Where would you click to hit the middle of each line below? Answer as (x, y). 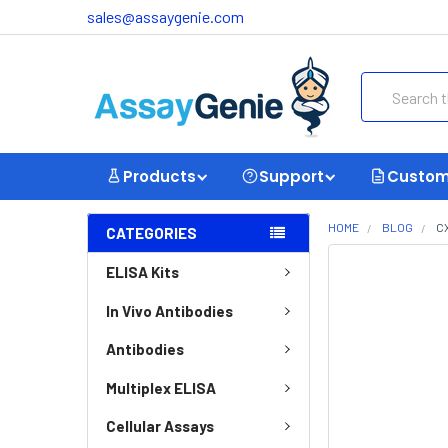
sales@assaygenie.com (165, 16)
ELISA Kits (142, 272)
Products (159, 176)
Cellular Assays (160, 426)
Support (291, 176)
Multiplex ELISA (161, 387)
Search (384, 83)
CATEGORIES (151, 233)
